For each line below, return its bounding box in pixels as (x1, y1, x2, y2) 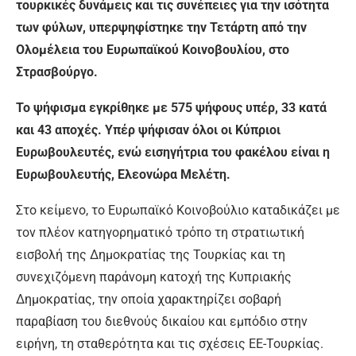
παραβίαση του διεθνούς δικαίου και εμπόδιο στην (16, 314, 308, 330)
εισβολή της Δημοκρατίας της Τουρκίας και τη (16, 247, 285, 263)
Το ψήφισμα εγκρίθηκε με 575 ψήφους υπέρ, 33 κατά (16, 100, 327, 116)
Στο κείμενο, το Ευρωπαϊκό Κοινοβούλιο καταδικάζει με (16, 203, 340, 219)
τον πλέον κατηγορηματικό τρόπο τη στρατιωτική (16, 225, 304, 241)
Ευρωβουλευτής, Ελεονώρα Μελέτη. (16, 167, 230, 183)
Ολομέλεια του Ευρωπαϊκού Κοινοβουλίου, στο (16, 42, 289, 58)
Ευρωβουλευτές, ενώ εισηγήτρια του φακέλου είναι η (16, 145, 330, 161)
